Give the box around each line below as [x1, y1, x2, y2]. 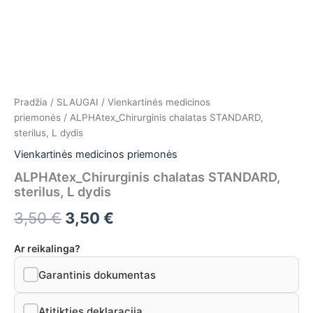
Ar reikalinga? [14, 242, 80, 255]
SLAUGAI [57, 96, 99, 108]
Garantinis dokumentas [38, 268, 156, 282]
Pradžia [14, 96, 48, 108]
